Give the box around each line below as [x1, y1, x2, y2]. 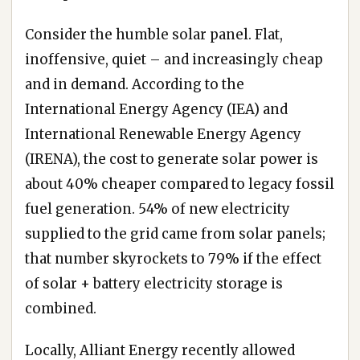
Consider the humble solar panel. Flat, [25, 25, 283, 43]
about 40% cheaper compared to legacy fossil [25, 174, 334, 193]
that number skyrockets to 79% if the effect [25, 249, 321, 268]
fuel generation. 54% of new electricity [25, 199, 290, 218]
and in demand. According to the [25, 75, 244, 93]
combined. [25, 299, 96, 317]
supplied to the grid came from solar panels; [25, 224, 325, 243]
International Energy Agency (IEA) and [25, 100, 288, 118]
